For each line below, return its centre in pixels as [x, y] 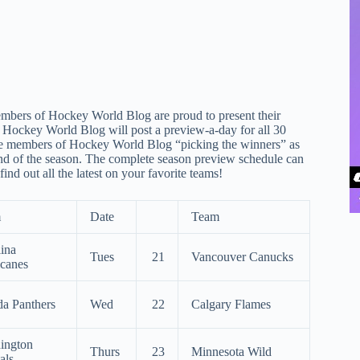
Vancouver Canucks [242, 257]
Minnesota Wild [231, 352]
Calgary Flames [231, 304]
